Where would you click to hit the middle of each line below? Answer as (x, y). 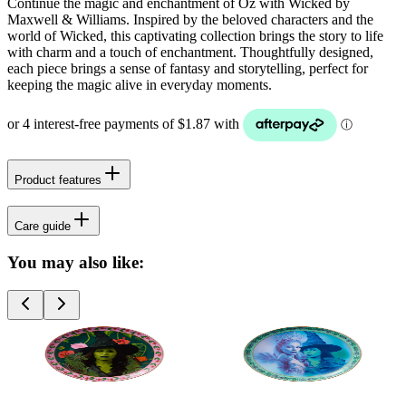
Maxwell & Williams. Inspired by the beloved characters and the (190, 19)
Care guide (43, 227)
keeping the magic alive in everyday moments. (140, 84)
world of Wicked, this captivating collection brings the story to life (195, 35)
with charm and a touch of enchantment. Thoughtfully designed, (190, 52)
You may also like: (76, 263)
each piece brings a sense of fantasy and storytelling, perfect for (188, 68)
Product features (58, 179)
